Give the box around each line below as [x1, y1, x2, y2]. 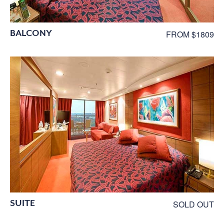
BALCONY [10, 27, 52, 38]
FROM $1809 [166, 28, 214, 40]
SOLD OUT [173, 198, 214, 210]
